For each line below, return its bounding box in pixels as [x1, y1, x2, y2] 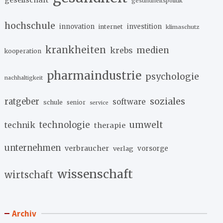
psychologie [145, 71, 200, 82]
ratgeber [4, 96, 40, 107]
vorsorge [137, 144, 169, 153]
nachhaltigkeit [4, 74, 43, 81]
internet [99, 22, 123, 30]
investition [127, 22, 162, 31]
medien [136, 44, 170, 56]
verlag [113, 144, 134, 153]
